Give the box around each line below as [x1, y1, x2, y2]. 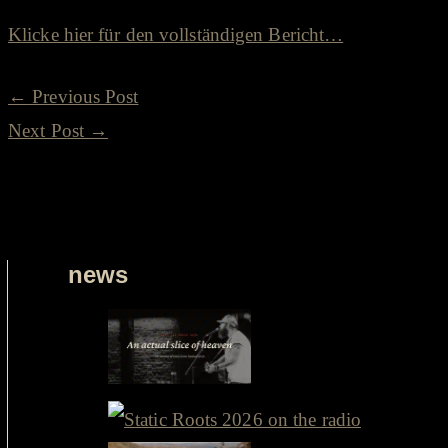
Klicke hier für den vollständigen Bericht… [8, 23, 344, 45]
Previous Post [27, 85, 139, 107]
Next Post [8, 119, 89, 141]
